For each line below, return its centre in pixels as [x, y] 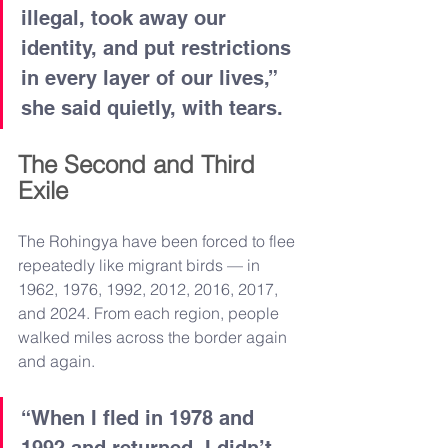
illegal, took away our [126, 17]
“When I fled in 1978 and [140, 417]
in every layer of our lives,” [151, 77]
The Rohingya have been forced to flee [158, 240]
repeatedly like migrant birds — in [141, 264]
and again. [56, 360]
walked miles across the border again [154, 336]
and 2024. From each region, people [150, 312]
